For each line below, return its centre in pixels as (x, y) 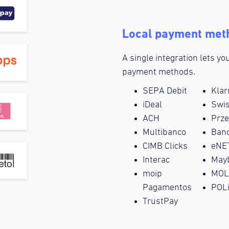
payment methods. (159, 72)
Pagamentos (167, 187)
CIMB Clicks (165, 146)
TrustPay (160, 201)
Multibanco (164, 132)
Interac (156, 160)
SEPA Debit (165, 91)
